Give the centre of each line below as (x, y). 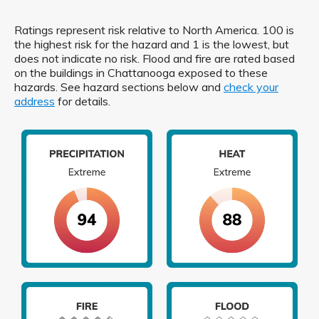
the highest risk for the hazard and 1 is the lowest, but (152, 44)
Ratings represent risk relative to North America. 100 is (154, 30)
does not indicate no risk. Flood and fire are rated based (155, 58)
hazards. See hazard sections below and (119, 87)
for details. (83, 101)
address (35, 101)
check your (251, 87)
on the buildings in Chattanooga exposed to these (141, 73)
